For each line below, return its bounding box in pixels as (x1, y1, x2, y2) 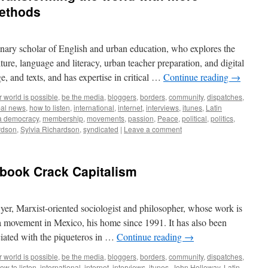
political (182, 113, 207, 123)
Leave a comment (124, 124, 182, 134)
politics (211, 113, 233, 123)
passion (128, 113, 154, 123)
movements (87, 113, 124, 123)
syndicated (83, 124, 118, 134)
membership (42, 113, 83, 123)
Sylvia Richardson (20, 124, 80, 134)
